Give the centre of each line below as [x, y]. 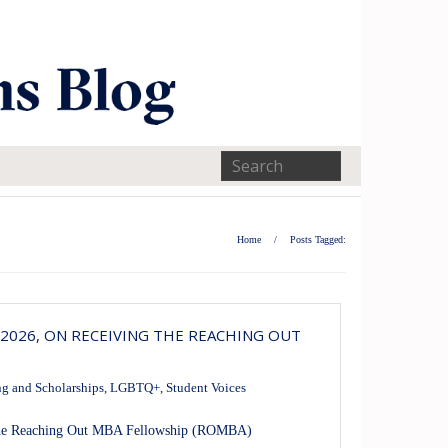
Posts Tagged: [318, 240]
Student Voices [205, 388]
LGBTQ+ [134, 388]
